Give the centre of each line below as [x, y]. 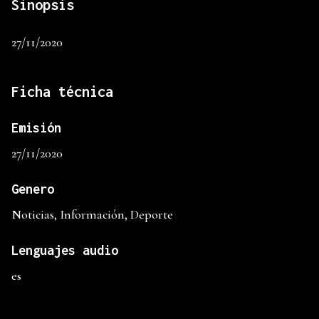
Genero [33, 189]
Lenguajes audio [65, 251]
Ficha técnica [62, 92]
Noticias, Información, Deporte [92, 215]
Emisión [36, 128]
